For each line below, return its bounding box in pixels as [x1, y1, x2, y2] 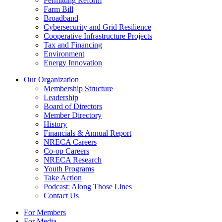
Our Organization [24, 75, 79, 84]
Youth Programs [44, 164, 94, 173]
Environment [44, 49, 84, 58]
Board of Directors [44, 102, 102, 111]
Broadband [44, 13, 78, 22]
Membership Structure [44, 84, 113, 93]
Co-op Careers [44, 146, 89, 155]
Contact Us [44, 191, 79, 200]
